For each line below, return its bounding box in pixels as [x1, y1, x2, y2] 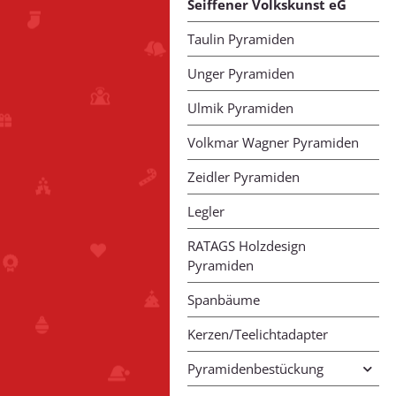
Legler [187, 202, 225, 221]
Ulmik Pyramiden [187, 99, 293, 118]
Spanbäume [187, 291, 260, 309]
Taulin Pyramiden [187, 30, 294, 49]
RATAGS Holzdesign [187, 237, 306, 255]
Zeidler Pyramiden [187, 168, 300, 187]
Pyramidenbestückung [187, 360, 324, 378]
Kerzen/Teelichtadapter [187, 325, 328, 344]
